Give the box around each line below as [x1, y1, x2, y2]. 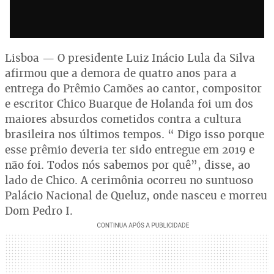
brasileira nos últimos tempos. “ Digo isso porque [5, 127, 264, 141]
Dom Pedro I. [5, 204, 73, 218]
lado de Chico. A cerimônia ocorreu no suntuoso [5, 173, 253, 187]
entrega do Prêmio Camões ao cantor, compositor [5, 81, 262, 95]
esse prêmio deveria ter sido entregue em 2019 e [5, 143, 254, 157]
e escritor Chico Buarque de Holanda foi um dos [5, 97, 253, 111]
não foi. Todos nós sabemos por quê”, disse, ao [5, 158, 250, 172]
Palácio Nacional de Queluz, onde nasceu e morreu [5, 188, 267, 202]
